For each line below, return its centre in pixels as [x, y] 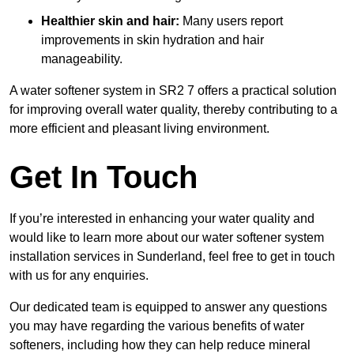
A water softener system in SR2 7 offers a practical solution [173, 91]
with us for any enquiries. [79, 276]
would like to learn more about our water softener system [167, 238]
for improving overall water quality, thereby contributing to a [173, 110]
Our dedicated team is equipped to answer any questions [168, 307]
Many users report [231, 21]
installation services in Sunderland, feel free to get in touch [172, 257]
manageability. [82, 59]
